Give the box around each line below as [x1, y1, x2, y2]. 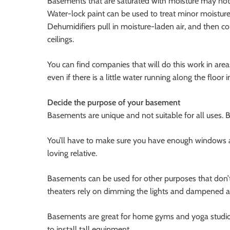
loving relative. [47, 148, 97, 159]
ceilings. [47, 34, 74, 45]
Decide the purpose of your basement [47, 98, 180, 108]
